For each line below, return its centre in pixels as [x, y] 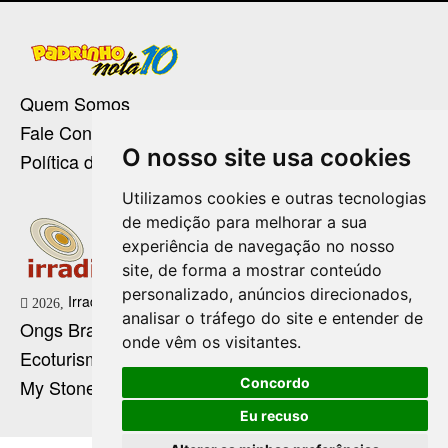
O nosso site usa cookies [266, 157]
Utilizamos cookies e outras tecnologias [273, 198]
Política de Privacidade [111, 161]
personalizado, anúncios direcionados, [266, 294]
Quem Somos [75, 103]
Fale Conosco [75, 132]
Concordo [274, 382]
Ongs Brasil [66, 329]
